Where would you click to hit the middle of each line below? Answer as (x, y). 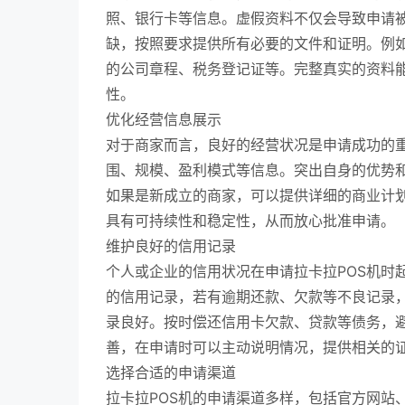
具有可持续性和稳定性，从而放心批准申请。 (250, 221)
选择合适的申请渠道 (171, 372)
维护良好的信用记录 (171, 246)
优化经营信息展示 (164, 119)
